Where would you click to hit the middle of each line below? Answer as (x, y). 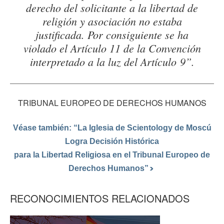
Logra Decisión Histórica (112, 141)
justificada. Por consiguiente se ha (112, 35)
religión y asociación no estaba (112, 21)
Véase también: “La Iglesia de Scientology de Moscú (112, 128)
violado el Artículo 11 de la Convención (112, 48)
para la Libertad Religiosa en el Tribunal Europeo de (112, 155)
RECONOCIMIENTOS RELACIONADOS (100, 198)
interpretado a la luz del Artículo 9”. (112, 62)
